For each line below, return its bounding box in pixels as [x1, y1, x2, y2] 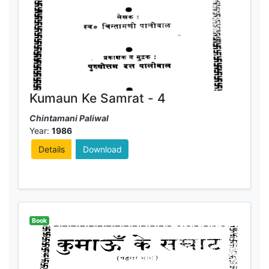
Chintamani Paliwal [29, 113, 109, 124]
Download [82, 144, 122, 154]
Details [38, 144, 65, 154]
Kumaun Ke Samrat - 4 [29, 90, 166, 106]
